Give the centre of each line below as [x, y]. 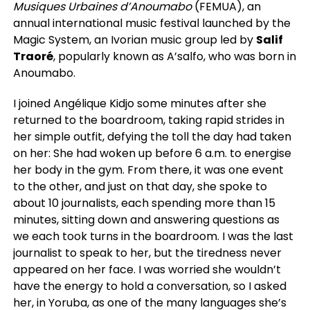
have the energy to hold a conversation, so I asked [149, 286]
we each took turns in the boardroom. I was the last [153, 236]
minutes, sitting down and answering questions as [146, 219]
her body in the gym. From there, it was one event [148, 170]
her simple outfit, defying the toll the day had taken [152, 136]
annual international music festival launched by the [152, 23]
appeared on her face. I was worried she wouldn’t [147, 269]
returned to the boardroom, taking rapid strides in [148, 120]
